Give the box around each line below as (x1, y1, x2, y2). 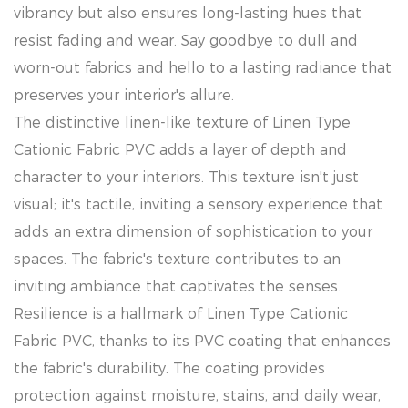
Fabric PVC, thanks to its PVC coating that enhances (14, 332, 391, 350)
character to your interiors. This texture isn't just (14, 168, 359, 186)
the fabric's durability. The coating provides (14, 360, 325, 377)
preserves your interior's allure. (14, 87, 234, 104)
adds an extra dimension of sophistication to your (14, 223, 372, 240)
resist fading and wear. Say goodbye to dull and (14, 32, 358, 49)
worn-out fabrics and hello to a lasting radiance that (14, 59, 392, 76)
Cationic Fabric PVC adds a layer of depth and (14, 141, 347, 158)
